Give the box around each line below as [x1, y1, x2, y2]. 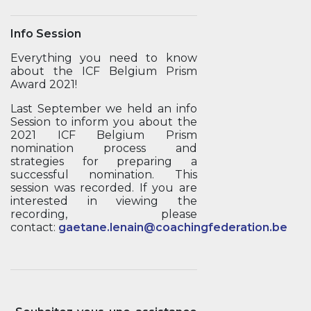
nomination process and [10, 142, 197, 155]
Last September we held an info [10, 102, 197, 115]
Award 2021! [10, 78, 77, 91]
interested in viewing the [10, 194, 197, 208]
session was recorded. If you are [10, 181, 197, 194]
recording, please [10, 208, 197, 221]
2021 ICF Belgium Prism [10, 128, 197, 142]
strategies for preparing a [10, 155, 197, 168]
